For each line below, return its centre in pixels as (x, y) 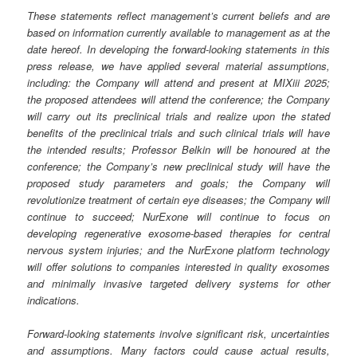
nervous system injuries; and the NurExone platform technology (178, 249)
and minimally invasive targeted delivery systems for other (178, 283)
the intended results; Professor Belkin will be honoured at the (178, 149)
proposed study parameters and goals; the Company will (178, 182)
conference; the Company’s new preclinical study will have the (178, 166)
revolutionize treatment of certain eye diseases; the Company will (178, 199)
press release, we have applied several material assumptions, (178, 65)
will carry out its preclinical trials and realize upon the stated (178, 116)
